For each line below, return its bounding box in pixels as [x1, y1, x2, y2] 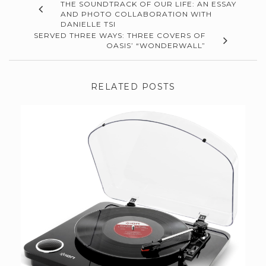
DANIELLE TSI [61, 20, 116, 29]
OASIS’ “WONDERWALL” [106, 41, 205, 50]
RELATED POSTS [90, 81, 176, 93]
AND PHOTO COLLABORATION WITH [61, 9, 212, 19]
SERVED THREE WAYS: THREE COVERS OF [34, 31, 205, 40]
